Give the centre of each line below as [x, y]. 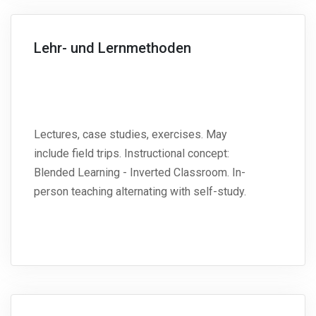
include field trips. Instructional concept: [132, 154]
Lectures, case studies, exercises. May [130, 135]
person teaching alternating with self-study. [140, 192]
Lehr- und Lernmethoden [113, 48]
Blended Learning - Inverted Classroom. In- [140, 173]
